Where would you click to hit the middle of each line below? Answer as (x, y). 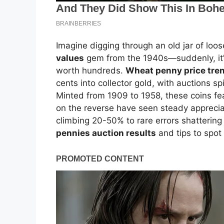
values (70, 58)
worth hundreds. (91, 71)
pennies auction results (106, 133)
